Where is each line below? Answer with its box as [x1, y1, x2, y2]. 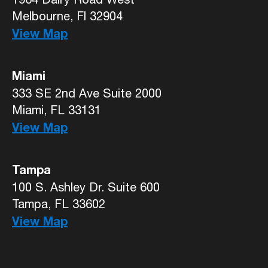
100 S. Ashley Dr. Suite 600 [12, 180, 160, 194]
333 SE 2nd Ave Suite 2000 [12, 86, 162, 100]
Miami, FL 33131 [12, 103, 101, 117]
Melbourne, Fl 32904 [12, 9, 123, 23]
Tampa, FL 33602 [12, 197, 105, 211]
